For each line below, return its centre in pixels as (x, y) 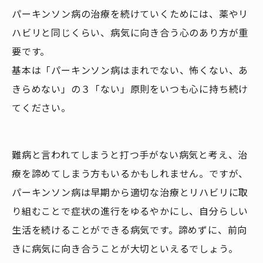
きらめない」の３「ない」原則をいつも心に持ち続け (130, 89)
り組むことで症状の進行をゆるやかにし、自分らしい (130, 211)
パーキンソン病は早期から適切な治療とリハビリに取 (130, 193)
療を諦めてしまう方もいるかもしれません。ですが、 (130, 174)
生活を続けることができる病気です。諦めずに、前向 (130, 230)
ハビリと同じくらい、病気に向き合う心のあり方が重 (130, 33)
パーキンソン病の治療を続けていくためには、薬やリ (130, 14)
